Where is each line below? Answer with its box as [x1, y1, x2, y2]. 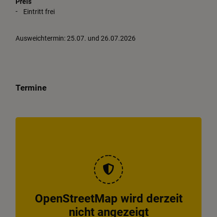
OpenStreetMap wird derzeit [34, 192, 183, 206]
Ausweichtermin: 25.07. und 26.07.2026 [15, 34, 136, 43]
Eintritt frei [23, 8, 55, 16]
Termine [15, 83, 46, 93]
